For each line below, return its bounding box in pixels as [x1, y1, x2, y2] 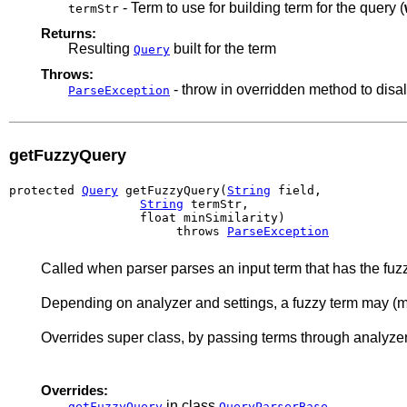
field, [271, 183, 322, 197]
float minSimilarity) [9, 210, 285, 224]
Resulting [68, 40, 134, 56]
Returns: [41, 25, 96, 41]
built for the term [170, 40, 276, 56]
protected [9, 183, 82, 197]
